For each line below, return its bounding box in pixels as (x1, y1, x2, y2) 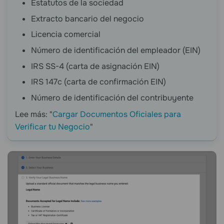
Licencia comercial (31, 29, 100, 40)
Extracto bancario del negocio (31, 13, 144, 24)
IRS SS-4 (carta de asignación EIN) (31, 60, 159, 71)
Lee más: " (15, 109, 52, 120)
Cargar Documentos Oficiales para (52, 109, 181, 120)
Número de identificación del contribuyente (31, 92, 193, 103)
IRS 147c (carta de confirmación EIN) (31, 76, 166, 87)
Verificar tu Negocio (15, 121, 90, 132)
